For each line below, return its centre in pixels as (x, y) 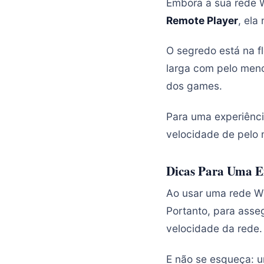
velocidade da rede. (214, 229)
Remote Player (202, 20)
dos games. (194, 86)
